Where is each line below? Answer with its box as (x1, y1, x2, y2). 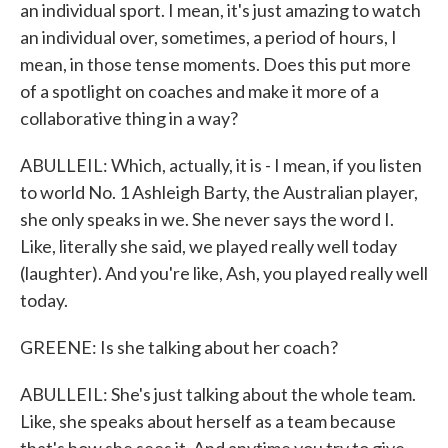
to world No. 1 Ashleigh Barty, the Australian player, (20, 181, 418, 203)
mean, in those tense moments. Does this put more (20, 53, 411, 75)
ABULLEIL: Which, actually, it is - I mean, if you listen (20, 154, 422, 176)
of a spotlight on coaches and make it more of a (20, 80, 379, 102)
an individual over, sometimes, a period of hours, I (20, 26, 397, 48)
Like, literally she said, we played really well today (20, 235, 397, 257)
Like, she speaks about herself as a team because (20, 410, 396, 432)
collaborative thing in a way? (20, 107, 238, 129)
